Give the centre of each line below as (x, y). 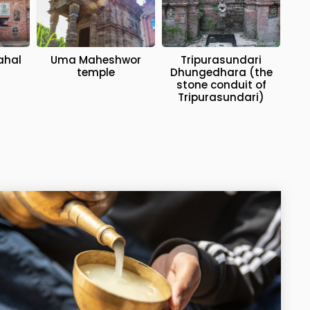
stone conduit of (221, 85)
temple (95, 73)
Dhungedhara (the (221, 73)
